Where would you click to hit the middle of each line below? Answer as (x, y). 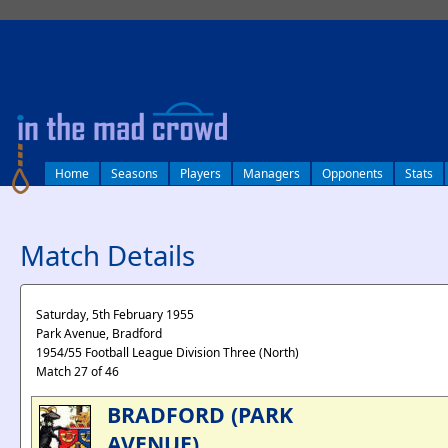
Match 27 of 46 (77, 371)
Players (200, 173)
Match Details (107, 255)
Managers (271, 173)
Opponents (352, 173)
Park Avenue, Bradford (99, 333)
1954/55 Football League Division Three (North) (167, 352)
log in (22, 33)
